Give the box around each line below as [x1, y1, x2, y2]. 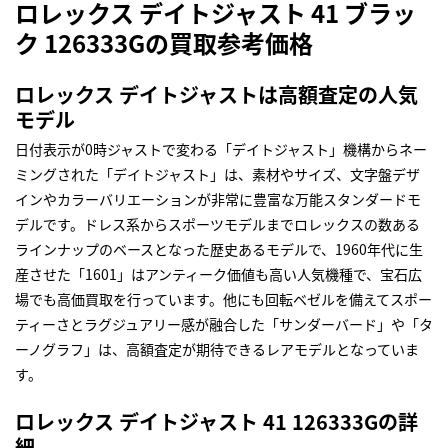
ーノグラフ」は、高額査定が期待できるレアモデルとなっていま [15, 339, 419, 360]
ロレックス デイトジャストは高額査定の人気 [15, 80, 418, 110]
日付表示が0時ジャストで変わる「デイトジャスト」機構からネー [15, 139, 427, 160]
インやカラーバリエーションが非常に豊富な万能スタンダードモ [15, 189, 421, 210]
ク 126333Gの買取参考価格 [15, 25, 313, 61]
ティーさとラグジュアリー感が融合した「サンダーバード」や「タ [15, 314, 433, 335]
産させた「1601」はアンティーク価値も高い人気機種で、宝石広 [15, 264, 422, 285]
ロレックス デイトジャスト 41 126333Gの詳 [15, 407, 418, 437]
